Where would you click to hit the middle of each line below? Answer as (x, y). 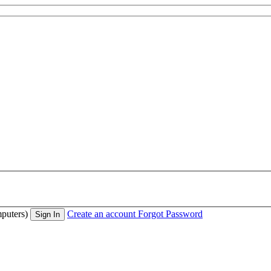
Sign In (47, 215)
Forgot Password (170, 214)
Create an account (101, 214)
